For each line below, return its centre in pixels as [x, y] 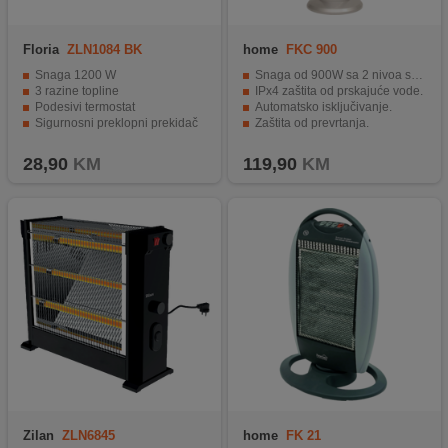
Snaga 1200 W [75, 75]
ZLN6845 [88, 436]
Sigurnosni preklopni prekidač [116, 123]
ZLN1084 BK [104, 50]
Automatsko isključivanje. [323, 107]
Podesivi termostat [84, 107]
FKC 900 [311, 50]
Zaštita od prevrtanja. [311, 123]
